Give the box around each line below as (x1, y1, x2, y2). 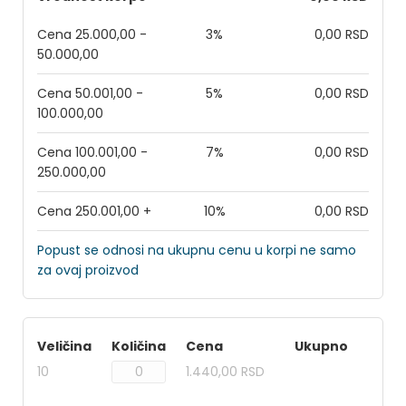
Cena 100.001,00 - (37, 143, 148, 161)
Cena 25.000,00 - (37, 25, 147, 43)
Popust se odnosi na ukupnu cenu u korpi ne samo (37, 241, 356, 259)
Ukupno (295, 337, 348, 355)
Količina (111, 337, 166, 355)
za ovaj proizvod (37, 261, 139, 279)
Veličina (37, 337, 92, 355)
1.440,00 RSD (186, 362, 265, 381)
